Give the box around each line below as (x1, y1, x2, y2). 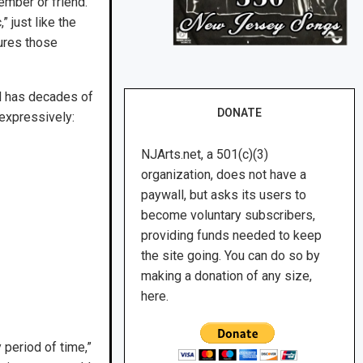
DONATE (217, 106, 263, 120)
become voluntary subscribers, (141, 207, 316, 224)
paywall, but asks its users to (141, 187, 307, 203)
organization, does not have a (141, 167, 307, 183)
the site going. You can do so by (141, 248, 321, 264)
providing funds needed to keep (141, 228, 322, 244)
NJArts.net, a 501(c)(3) (141, 147, 269, 163)
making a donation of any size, (141, 268, 313, 284)
